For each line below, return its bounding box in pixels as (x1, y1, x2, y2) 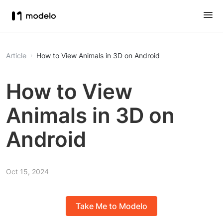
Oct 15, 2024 (6, 167, 49, 176)
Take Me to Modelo (76, 201, 147, 212)
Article (6, 51, 26, 60)
